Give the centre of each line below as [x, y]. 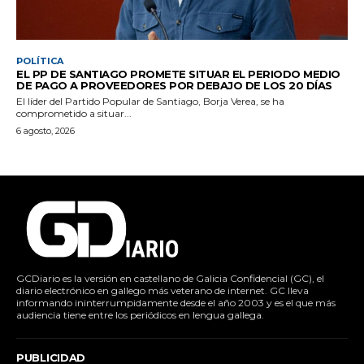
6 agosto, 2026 [45, 130]
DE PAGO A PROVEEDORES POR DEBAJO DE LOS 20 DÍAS [174, 85]
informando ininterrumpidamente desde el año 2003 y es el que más [176, 302]
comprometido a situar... [74, 113]
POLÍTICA [40, 61]
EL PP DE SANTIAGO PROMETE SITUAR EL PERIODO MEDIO [178, 74]
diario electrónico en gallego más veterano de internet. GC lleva [162, 290]
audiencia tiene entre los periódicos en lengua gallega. [140, 314]
